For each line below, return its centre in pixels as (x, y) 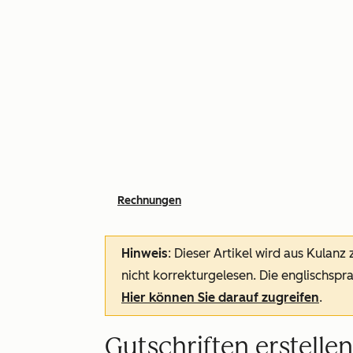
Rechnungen (149, 201)
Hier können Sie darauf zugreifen (220, 297)
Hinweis (145, 253)
